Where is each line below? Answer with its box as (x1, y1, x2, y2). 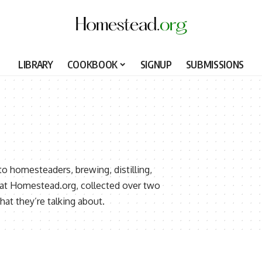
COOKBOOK (67, 57, 118, 71)
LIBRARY (18, 57, 53, 71)
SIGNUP (140, 57, 172, 71)
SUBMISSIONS (185, 57, 244, 71)
